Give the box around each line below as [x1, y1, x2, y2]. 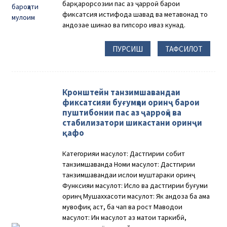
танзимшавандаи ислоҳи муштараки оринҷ [62, 170, 196, 180]
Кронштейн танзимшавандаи [62, 87, 181, 98]
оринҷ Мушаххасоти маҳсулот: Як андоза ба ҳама [62, 192, 210, 201]
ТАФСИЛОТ [165, 44, 203, 54]
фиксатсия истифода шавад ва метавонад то [62, 9, 208, 19]
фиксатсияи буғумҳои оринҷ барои [62, 97, 200, 108]
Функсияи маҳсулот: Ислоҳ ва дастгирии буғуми [62, 181, 208, 191]
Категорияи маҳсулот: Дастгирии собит [62, 149, 185, 159]
